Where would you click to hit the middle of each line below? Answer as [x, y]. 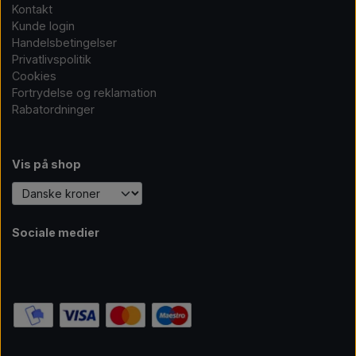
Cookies [34, 76]
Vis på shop [46, 164]
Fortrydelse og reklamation [84, 93]
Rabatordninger [53, 110]
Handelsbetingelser [64, 43]
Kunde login [43, 26]
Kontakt [32, 10]
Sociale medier [56, 233]
